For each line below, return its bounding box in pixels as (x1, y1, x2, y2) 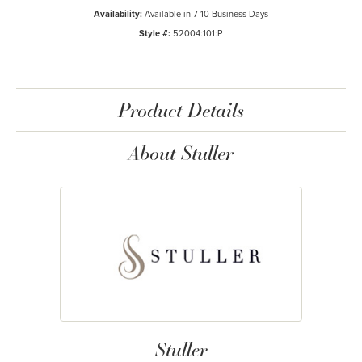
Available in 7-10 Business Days (145, 6, 268, 20)
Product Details (118, 95, 244, 123)
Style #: (139, 26, 170, 40)
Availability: (94, 6, 142, 20)
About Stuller (128, 138, 234, 166)
